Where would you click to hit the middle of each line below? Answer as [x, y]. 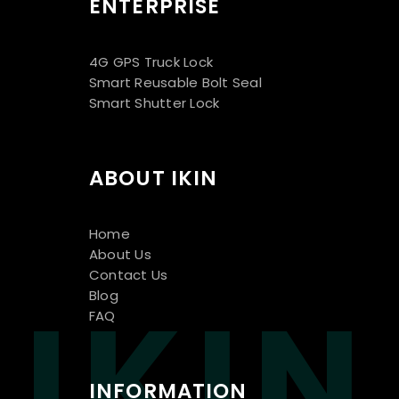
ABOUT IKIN [154, 179]
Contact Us [129, 275]
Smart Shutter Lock [155, 103]
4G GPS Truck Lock [151, 62]
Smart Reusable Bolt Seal [175, 83]
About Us [120, 255]
